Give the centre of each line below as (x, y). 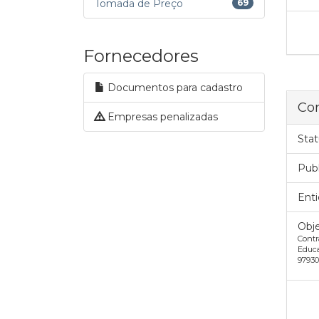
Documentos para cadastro (174, 88)
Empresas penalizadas (161, 117)
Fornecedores (141, 56)
